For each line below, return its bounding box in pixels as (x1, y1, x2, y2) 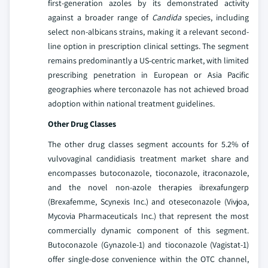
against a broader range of (48, 11, 152, 23)
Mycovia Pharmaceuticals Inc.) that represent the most (48, 210, 249, 221)
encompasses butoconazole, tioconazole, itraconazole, (48, 167, 249, 178)
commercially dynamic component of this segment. (48, 224, 249, 236)
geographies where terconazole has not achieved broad (48, 83, 249, 95)
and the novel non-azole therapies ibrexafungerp (48, 181, 249, 193)
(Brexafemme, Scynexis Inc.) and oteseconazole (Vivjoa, (48, 196, 249, 207)
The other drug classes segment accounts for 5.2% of (48, 138, 249, 150)
